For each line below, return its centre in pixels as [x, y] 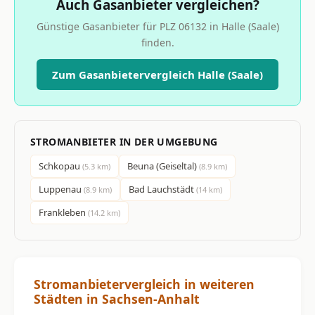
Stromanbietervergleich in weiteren [144, 284]
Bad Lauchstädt [162, 189]
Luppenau [61, 189]
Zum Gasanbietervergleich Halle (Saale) [157, 74]
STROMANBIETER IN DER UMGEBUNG [124, 141]
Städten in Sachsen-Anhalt [117, 298]
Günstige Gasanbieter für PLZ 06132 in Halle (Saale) [157, 26]
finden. [157, 42]
